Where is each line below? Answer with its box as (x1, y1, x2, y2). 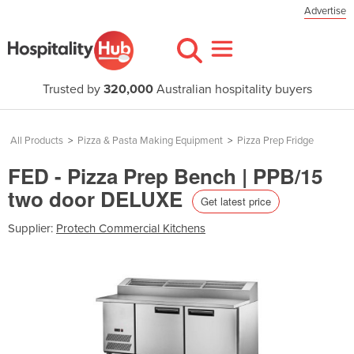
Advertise (304, 5, 346, 17)
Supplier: (8, 220, 56, 235)
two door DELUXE (8, 184, 188, 213)
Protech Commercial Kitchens (56, 220, 205, 235)
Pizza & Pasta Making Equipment (77, 134, 223, 147)
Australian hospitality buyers (153, 81, 312, 97)
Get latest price (201, 193, 271, 209)
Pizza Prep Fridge (237, 134, 314, 147)
